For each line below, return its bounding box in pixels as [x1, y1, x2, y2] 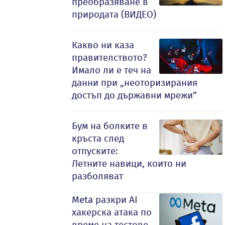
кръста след [72, 133, 124, 144]
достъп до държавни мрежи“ [72, 89, 197, 101]
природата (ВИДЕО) [72, 9, 156, 20]
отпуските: [72, 145, 118, 157]
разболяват [72, 170, 123, 182]
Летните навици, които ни [72, 158, 186, 169]
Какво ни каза [72, 39, 134, 51]
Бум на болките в [72, 120, 148, 132]
